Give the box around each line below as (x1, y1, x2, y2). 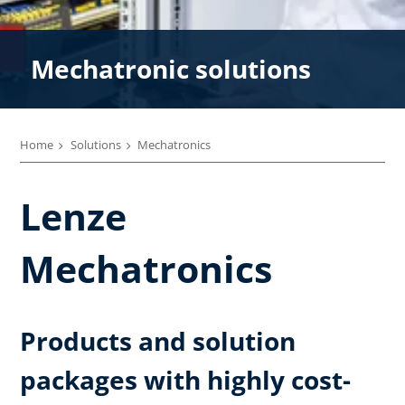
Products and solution (20, 323, 296, 358)
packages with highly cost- (20, 362, 351, 397)
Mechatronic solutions (30, 52, 311, 86)
